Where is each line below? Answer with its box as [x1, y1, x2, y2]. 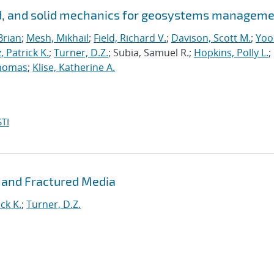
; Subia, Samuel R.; [108, 46, 194, 59]
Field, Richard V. [94, 31, 166, 45]
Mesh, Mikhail [26, 31, 89, 45]
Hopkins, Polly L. [194, 46, 268, 59]
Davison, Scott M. [171, 31, 251, 45]
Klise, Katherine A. [32, 61, 115, 74]
